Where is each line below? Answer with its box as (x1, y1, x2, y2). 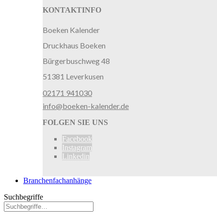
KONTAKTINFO (43, 6, 101, 14)
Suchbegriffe (4, 193, 43, 201)
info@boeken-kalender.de (43, 101, 129, 110)
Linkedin (62, 152, 90, 160)
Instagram (62, 143, 92, 152)
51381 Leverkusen (43, 72, 104, 81)
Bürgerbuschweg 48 (43, 56, 110, 65)
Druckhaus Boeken (43, 41, 106, 50)
